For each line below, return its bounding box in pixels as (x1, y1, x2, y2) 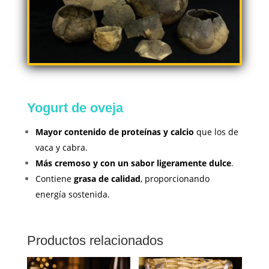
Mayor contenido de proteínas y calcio (35, 125, 194, 138)
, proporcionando (140, 172, 210, 184)
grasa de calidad (73, 172, 141, 184)
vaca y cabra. (35, 141, 88, 153)
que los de (193, 125, 238, 138)
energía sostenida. (35, 188, 110, 200)
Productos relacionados (26, 232, 163, 248)
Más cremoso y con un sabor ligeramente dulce (35, 157, 231, 169)
